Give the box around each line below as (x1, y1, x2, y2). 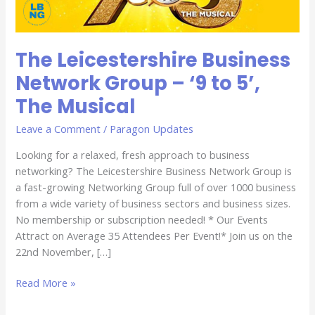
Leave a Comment (15, 122, 101, 136)
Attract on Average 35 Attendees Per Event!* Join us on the (15, 228, 293, 243)
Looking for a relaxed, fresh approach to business (15, 147, 250, 162)
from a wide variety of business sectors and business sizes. (15, 195, 291, 210)
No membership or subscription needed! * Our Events (15, 212, 269, 226)
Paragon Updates (110, 122, 194, 136)
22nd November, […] (15, 244, 112, 259)
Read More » (15, 276, 77, 290)
